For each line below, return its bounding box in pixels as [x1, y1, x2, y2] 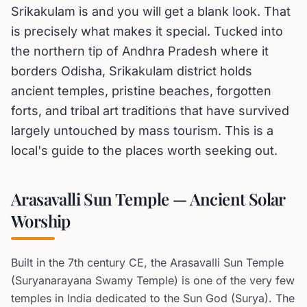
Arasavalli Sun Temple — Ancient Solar [11, 188, 285, 210]
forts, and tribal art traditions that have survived [11, 103, 289, 118]
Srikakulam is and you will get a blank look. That [11, 4, 291, 19]
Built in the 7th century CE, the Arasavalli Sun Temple [11, 256, 284, 269]
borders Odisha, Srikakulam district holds [11, 64, 252, 78]
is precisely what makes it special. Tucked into [11, 24, 283, 38]
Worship [11, 210, 71, 232]
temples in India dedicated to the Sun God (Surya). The [11, 291, 295, 305]
